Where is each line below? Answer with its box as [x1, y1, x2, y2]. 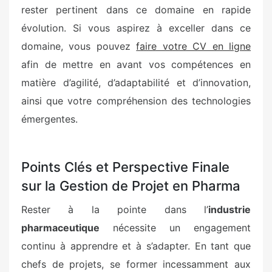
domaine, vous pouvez [21, 39, 137, 52]
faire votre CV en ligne [136, 39, 251, 52]
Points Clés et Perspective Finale [21, 158, 229, 175]
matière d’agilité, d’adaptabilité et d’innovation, [21, 76, 251, 89]
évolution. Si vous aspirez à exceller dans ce [21, 21, 251, 34]
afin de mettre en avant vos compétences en [21, 58, 251, 70]
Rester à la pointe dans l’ [21, 203, 208, 216]
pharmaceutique [21, 221, 100, 234]
